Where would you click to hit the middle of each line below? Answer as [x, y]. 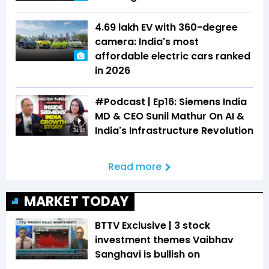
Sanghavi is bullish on [147, 255]
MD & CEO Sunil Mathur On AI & [170, 116]
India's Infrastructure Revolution [174, 131]
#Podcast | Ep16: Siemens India [171, 102]
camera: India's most [147, 42]
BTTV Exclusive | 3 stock [153, 226]
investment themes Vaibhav [164, 240]
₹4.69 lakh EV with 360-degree [166, 28]
